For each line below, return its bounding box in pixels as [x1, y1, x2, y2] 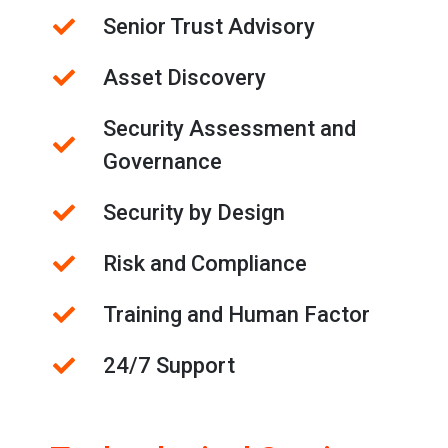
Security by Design [102, 200, 285, 226]
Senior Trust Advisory [102, 14, 315, 40]
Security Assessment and [102, 116, 356, 142]
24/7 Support [102, 353, 235, 379]
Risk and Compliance [102, 251, 307, 277]
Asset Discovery [102, 65, 266, 91]
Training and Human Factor [102, 302, 370, 328]
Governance [102, 149, 222, 175]
